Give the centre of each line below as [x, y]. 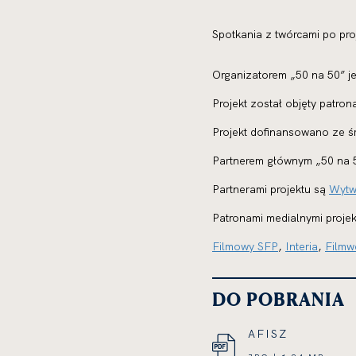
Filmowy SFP [245, 246]
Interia [302, 246]
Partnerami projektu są [271, 189]
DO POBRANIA [279, 300]
